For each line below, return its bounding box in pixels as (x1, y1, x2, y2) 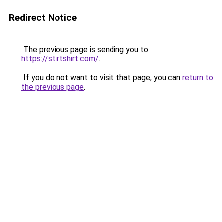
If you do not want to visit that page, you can (21, 73, 182, 82)
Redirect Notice (9, 12, 77, 23)
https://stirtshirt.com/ (21, 54, 99, 63)
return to (182, 73, 213, 82)
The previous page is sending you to (21, 45, 148, 54)
